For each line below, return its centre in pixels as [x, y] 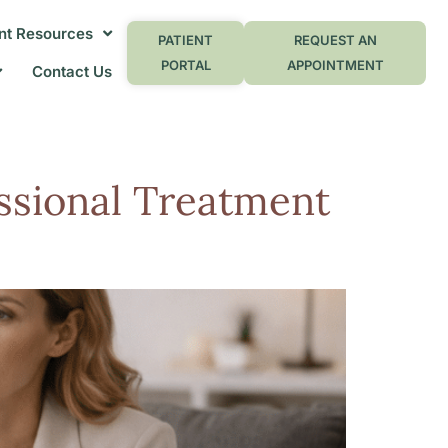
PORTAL [185, 64]
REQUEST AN [335, 39]
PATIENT [186, 39]
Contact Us [71, 71]
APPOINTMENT [335, 64]
